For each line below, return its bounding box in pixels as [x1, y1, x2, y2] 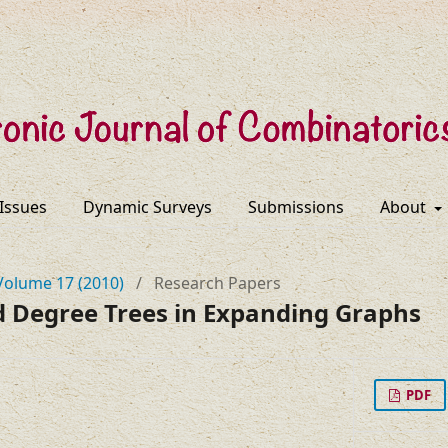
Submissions [247, 196, 344, 218]
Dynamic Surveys [82, 196, 212, 218]
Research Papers [154, 272, 281, 294]
